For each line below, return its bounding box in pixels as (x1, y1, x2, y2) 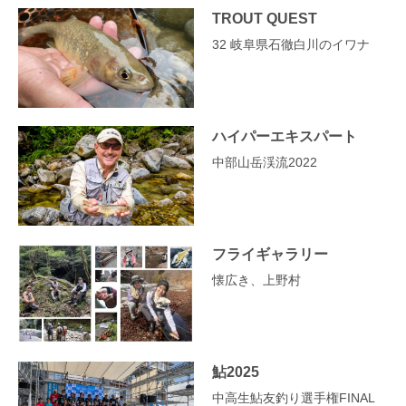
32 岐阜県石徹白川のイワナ (212, 36, 370, 52)
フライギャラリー (212, 245, 328, 262)
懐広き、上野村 (212, 272, 301, 287)
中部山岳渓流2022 (212, 154, 317, 169)
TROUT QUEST (212, 9, 317, 26)
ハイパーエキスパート (212, 127, 357, 144)
